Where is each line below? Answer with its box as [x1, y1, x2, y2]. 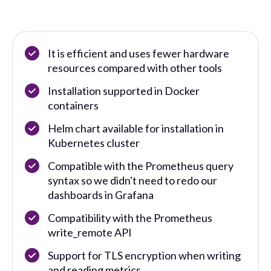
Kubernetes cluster [48, 135, 140, 149]
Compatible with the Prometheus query [48, 158, 233, 172]
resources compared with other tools [48, 60, 222, 74]
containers [48, 98, 99, 112]
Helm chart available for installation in [48, 121, 224, 135]
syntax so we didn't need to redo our [48, 173, 217, 187]
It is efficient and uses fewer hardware [48, 46, 229, 60]
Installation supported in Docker [48, 83, 200, 97]
